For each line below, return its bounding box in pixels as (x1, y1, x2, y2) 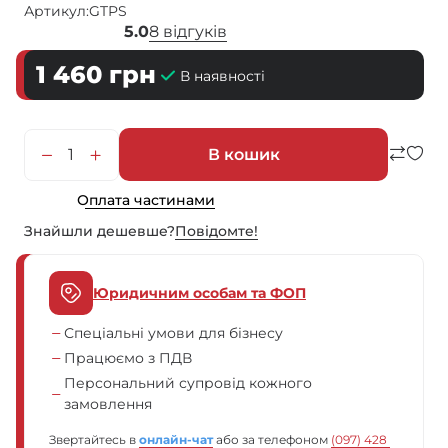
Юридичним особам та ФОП (93, 283, 306, 302)
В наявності (180, 66, 265, 85)
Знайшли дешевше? (24, 222, 175, 241)
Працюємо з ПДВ (64, 349, 192, 368)
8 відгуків (149, 22, 227, 42)
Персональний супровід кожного (64, 374, 312, 393)
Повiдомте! (175, 222, 258, 241)
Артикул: (24, 2, 89, 21)
